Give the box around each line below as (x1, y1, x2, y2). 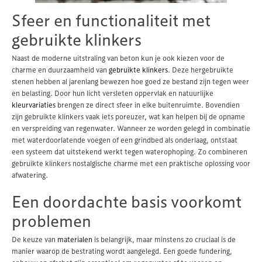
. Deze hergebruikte (168, 64, 233, 74)
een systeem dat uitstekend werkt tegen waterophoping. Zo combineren (12, 146, 247, 156)
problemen (12, 210, 91, 232)
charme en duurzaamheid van (12, 64, 109, 74)
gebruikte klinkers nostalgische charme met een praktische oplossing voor (12, 158, 250, 168)
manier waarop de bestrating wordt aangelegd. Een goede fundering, (12, 246, 232, 256)
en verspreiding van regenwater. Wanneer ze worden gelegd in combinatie (12, 123, 250, 133)
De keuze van (12, 234, 57, 244)
